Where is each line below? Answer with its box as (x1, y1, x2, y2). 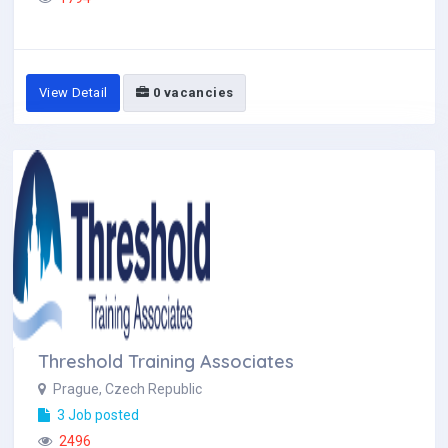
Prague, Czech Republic (50, 381, 202, 397)
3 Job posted (54, 407, 139, 423)
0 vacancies (149, 85, 234, 100)
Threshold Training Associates (38, 350, 294, 373)
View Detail (39, 85, 108, 100)
